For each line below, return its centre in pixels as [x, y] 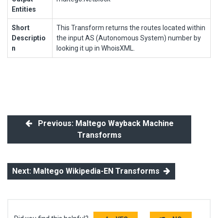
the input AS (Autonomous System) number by [129, 38]
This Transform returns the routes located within [131, 27]
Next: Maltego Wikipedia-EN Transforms [88, 171]
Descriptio [29, 38]
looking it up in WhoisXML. [96, 48]
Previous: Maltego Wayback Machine [103, 123]
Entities [24, 9]
